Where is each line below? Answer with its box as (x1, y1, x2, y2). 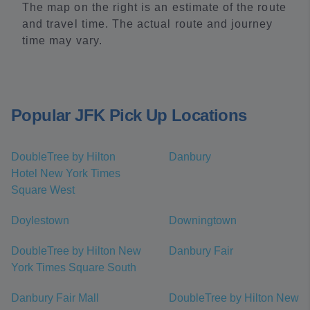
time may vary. (22, 35, 102, 47)
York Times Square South (11, 262, 136, 274)
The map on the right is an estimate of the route (22, 1, 286, 14)
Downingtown (169, 215, 237, 227)
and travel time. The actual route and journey (22, 18, 273, 30)
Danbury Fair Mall (11, 292, 99, 304)
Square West (11, 184, 75, 197)
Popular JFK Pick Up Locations (11, 106, 247, 125)
